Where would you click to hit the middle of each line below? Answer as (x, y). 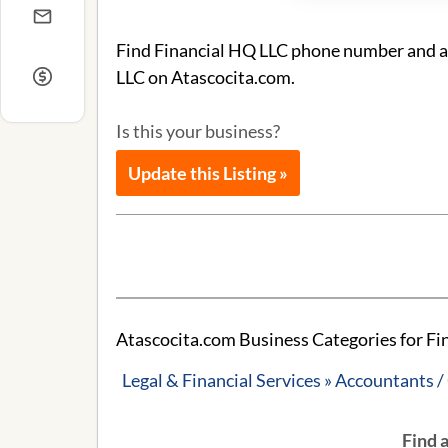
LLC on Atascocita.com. (205, 77)
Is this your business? (198, 131)
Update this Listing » (208, 173)
